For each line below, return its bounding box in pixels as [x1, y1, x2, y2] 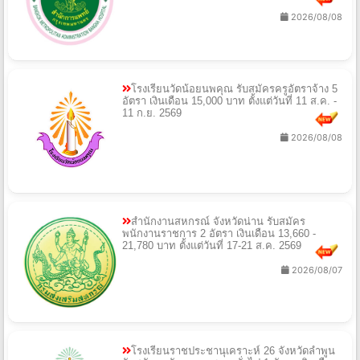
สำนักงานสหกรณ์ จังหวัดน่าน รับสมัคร [131, 215, 305, 228]
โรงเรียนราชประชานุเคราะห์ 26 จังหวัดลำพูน [131, 345, 335, 358]
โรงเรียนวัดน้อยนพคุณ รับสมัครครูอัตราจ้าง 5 [131, 83, 337, 96]
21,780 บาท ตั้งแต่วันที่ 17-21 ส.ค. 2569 [122, 239, 301, 252]
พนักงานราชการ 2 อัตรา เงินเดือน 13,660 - [122, 227, 316, 240]
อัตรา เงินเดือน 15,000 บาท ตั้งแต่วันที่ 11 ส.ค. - [122, 95, 337, 108]
